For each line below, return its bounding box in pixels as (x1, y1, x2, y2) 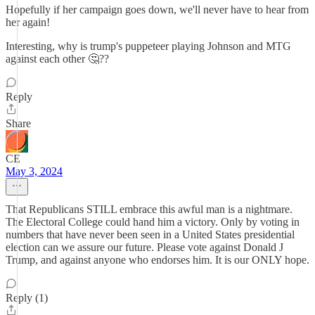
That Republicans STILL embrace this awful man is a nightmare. (6, 203, 292, 215)
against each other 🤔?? (6, 53, 109, 65)
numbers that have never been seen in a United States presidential (6, 229, 295, 240)
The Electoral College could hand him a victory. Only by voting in (6, 216, 300, 228)
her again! (6, 16, 50, 28)
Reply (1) (6, 292, 48, 304)
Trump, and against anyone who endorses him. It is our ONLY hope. (6, 254, 309, 266)
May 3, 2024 (6, 165, 63, 177)
